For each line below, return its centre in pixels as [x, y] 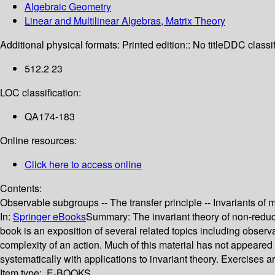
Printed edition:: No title [173, 45]
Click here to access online [83, 165]
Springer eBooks [49, 217]
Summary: [109, 217]
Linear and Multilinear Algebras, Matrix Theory [125, 21]
